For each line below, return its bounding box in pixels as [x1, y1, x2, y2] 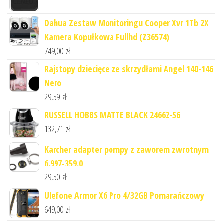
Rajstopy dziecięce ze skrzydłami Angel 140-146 [44, 62, 213, 75]
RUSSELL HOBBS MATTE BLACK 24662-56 [44, 109, 180, 121]
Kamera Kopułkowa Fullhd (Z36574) [44, 30, 169, 43]
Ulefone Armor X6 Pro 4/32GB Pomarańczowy [44, 189, 204, 201]
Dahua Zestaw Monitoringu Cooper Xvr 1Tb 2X [44, 16, 209, 29]
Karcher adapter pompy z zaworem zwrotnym [44, 143, 209, 155]
